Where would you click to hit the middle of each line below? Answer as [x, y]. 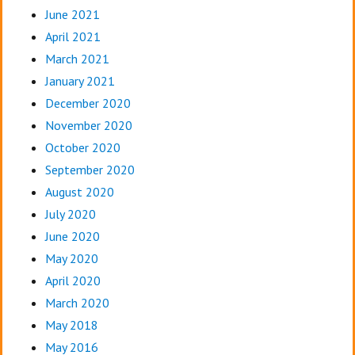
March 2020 [77, 303]
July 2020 [70, 214]
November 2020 [88, 126]
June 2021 [72, 15]
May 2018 [71, 325]
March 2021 [77, 59]
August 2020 [79, 192]
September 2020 [90, 170]
